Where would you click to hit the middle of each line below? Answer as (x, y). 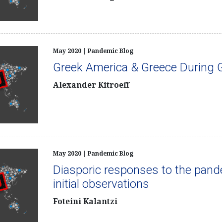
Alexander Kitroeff (91, 85)
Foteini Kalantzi (85, 201)
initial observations (101, 184)
